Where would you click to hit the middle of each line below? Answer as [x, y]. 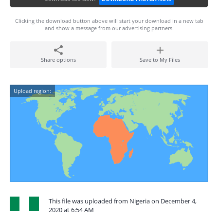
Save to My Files [160, 60]
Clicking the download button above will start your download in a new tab [109, 21]
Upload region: [32, 91]
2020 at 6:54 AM [71, 210]
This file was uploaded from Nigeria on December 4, [123, 201]
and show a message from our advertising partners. [109, 28]
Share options [58, 60]
